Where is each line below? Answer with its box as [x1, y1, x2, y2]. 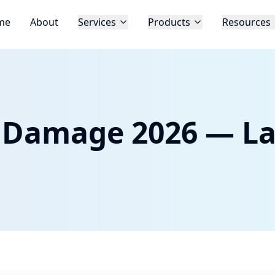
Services [77, 15, 116, 29]
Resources [222, 15, 271, 29]
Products [147, 15, 190, 29]
